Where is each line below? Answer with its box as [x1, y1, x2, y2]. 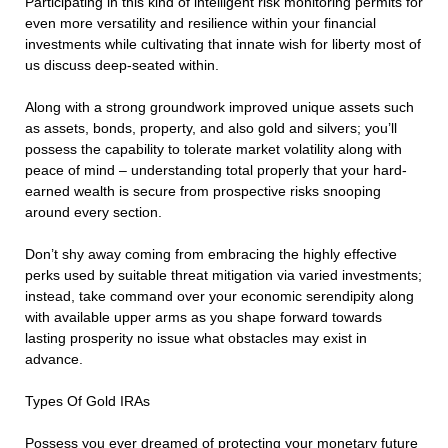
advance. [25, 351, 83, 368]
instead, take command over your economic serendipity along [25, 288, 414, 305]
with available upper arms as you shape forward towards [25, 309, 382, 326]
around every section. [25, 204, 162, 221]
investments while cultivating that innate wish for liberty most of [25, 36, 421, 53]
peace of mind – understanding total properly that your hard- [25, 162, 407, 179]
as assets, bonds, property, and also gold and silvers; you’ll [25, 120, 397, 137]
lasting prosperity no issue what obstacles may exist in [25, 330, 367, 347]
